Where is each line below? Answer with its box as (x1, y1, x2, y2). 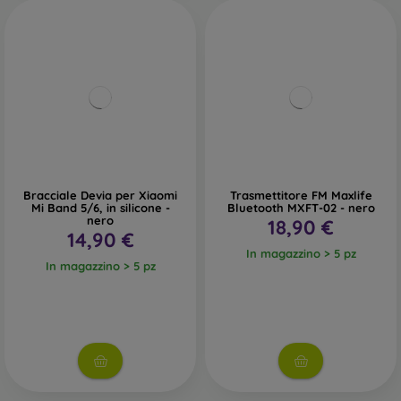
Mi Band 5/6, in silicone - (30, 200, 170, 216)
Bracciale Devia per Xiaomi (23, 188, 177, 203)
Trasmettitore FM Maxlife (229, 188, 372, 203)
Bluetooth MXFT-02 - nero (226, 200, 375, 216)
